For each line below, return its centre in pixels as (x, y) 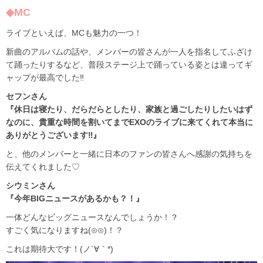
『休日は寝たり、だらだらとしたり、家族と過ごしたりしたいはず (129, 109)
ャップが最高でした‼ (45, 77)
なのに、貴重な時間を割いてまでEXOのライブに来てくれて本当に (129, 122)
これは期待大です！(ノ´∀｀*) (60, 249)
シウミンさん (31, 185)
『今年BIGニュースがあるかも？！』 (75, 198)
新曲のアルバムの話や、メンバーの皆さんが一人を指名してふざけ (129, 51)
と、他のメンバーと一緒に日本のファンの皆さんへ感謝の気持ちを (129, 154)
